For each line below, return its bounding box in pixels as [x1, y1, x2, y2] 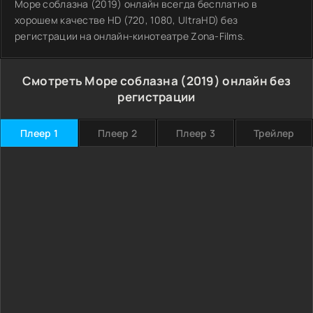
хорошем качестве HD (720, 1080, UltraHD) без [15, 13, 238, 27]
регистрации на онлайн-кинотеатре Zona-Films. [15, 29, 246, 43]
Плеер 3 [176, 126, 215, 140]
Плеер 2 [98, 126, 137, 140]
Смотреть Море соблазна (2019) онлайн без [22, 73, 291, 89]
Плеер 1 [20, 126, 58, 140]
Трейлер [253, 126, 295, 140]
